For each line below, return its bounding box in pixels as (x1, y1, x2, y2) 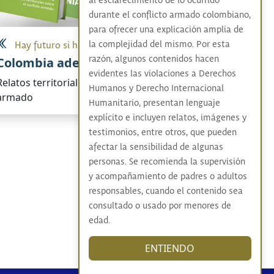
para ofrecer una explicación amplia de (88, 24, 243, 35)
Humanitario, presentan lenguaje (88, 98, 220, 109)
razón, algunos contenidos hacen (88, 54, 219, 65)
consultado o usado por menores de (88, 201, 231, 212)
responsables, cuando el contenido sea (88, 186, 243, 197)
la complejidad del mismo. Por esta (88, 39, 230, 50)
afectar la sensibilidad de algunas (88, 142, 223, 153)
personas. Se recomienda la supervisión (88, 157, 245, 168)
